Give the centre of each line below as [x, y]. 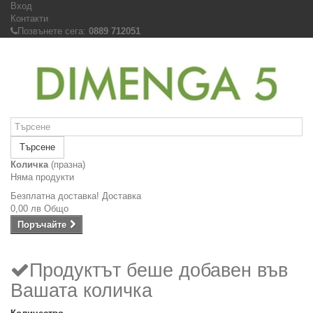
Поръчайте [42, 225]
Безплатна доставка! [56, 196]
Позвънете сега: [53, 31]
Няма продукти [42, 177]
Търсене [37, 147]
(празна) [68, 165]
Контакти [29, 19]
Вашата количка [81, 291]
